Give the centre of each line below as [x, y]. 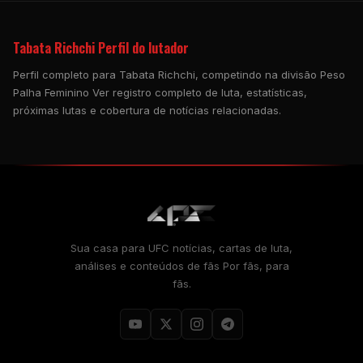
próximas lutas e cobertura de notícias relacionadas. [147, 110]
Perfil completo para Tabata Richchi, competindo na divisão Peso [179, 74]
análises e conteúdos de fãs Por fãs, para [181, 265]
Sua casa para [109, 248]
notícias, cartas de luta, [231, 248]
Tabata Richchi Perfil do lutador [101, 47]
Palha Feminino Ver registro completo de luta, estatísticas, [160, 92]
